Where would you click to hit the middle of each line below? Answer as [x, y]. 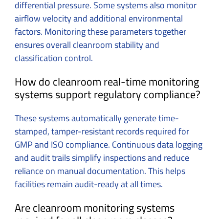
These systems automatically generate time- [97, 118]
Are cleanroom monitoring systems [95, 208]
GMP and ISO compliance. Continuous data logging [109, 144]
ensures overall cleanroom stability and [87, 44]
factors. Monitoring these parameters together [100, 31]
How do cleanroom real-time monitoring [107, 81]
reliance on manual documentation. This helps [100, 171]
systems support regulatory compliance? [108, 94]
